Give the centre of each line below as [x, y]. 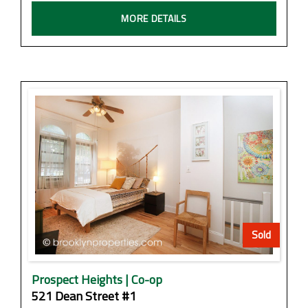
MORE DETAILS [154, 18]
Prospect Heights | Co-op [97, 279]
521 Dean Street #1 [84, 296]
